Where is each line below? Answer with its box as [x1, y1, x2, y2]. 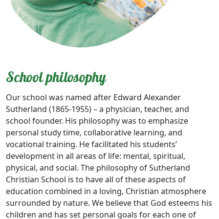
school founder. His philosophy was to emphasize [6, 115, 188, 126]
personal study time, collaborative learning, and [6, 127, 182, 138]
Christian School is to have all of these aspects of [6, 174, 186, 185]
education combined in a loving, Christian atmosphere [6, 185, 206, 197]
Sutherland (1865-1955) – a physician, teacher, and [6, 103, 189, 114]
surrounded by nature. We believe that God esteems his [6, 197, 212, 208]
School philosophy [6, 67, 106, 90]
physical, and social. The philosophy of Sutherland [6, 162, 190, 173]
